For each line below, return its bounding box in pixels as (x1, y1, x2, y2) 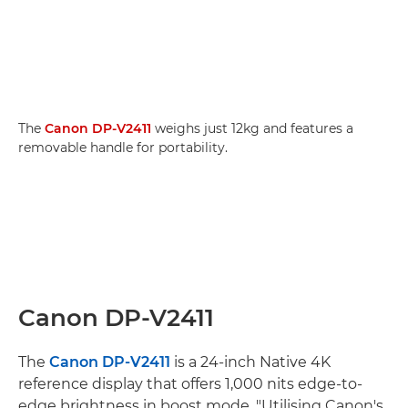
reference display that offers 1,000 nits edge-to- (18, 374, 362, 393)
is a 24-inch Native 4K (170, 352, 331, 371)
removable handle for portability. (18, 138, 228, 156)
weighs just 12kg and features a (151, 119, 353, 137)
